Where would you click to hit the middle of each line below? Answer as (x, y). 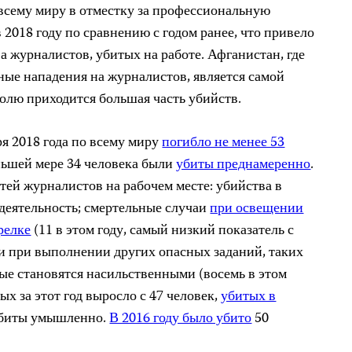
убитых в (249, 297)
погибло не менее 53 (224, 143)
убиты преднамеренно (244, 165)
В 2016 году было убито (181, 319)
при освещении (257, 209)
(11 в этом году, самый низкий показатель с (163, 231)
